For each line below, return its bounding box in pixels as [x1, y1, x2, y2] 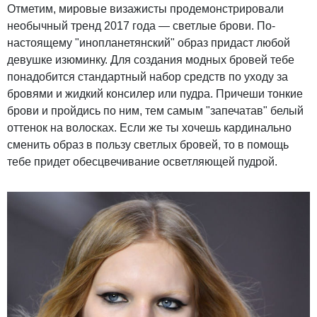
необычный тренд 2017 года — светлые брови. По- [7, 19, 275, 32]
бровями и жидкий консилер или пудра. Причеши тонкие [7, 87, 303, 100]
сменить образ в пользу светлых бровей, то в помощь [7, 138, 289, 151]
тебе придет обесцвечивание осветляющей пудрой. [7, 155, 277, 168]
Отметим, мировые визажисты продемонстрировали [7, 2, 284, 15]
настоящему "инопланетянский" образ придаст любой [7, 36, 290, 49]
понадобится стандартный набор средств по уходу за [7, 70, 288, 83]
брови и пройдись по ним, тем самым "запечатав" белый [7, 104, 304, 117]
